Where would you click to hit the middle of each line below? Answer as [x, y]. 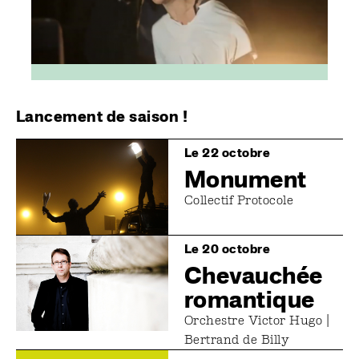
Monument [246, 179]
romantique [250, 299]
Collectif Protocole [239, 200]
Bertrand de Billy [237, 340]
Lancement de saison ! [102, 117]
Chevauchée [254, 275]
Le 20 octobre [228, 249]
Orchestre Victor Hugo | [257, 321]
